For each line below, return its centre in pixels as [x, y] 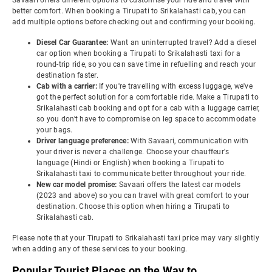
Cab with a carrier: [68, 86]
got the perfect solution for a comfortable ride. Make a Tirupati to [148, 97]
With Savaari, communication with [189, 141]
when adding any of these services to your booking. [100, 249]
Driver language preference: [83, 141]
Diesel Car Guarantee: [73, 42]
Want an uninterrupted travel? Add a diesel [183, 42]
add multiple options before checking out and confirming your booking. [134, 22]
